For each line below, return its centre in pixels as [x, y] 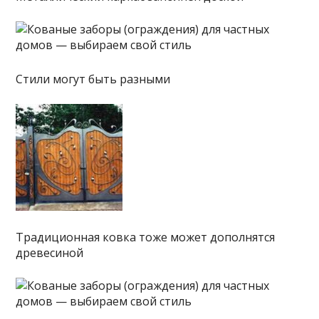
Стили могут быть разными [93, 79]
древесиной [50, 252]
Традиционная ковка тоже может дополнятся [146, 237]
